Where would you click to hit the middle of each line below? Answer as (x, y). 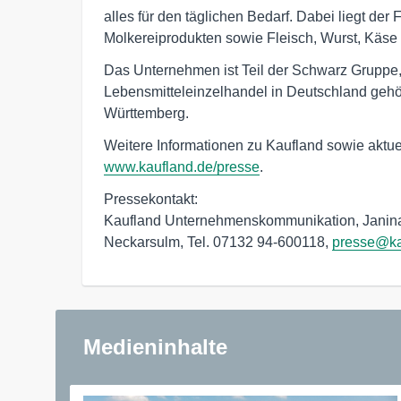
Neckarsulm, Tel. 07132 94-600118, (218, 242)
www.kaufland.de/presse (182, 166)
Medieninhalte (155, 346)
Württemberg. (146, 113)
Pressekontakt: (153, 199)
